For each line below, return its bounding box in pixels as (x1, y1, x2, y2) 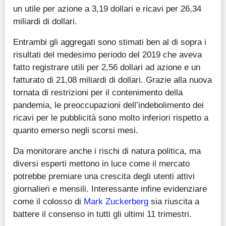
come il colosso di (13, 196, 84, 207)
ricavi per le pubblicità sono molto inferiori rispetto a (13, 112, 208, 123)
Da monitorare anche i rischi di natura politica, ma (13, 146, 201, 156)
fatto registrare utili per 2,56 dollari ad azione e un (13, 62, 200, 73)
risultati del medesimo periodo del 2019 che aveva (13, 49, 202, 60)
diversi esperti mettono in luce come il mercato (13, 158, 190, 169)
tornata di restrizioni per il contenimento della (13, 87, 183, 98)
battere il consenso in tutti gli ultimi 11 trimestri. (13, 209, 192, 219)
